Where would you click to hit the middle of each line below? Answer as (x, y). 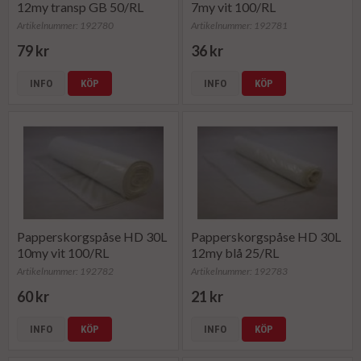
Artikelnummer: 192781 (240, 25)
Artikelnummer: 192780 (66, 25)
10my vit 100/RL (63, 253)
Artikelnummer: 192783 (240, 271)
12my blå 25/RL (235, 253)
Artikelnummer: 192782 (66, 271)
